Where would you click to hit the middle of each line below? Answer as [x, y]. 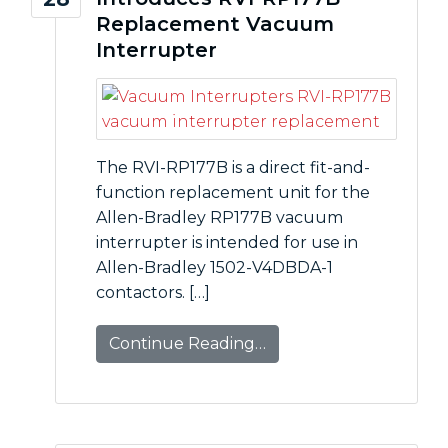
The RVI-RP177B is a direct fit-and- [233, 167]
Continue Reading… [187, 343]
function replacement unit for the [233, 192]
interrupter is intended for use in [227, 242]
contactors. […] [153, 292]
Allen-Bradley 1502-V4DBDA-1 [214, 267]
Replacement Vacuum [215, 24]
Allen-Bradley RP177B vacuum [219, 217]
